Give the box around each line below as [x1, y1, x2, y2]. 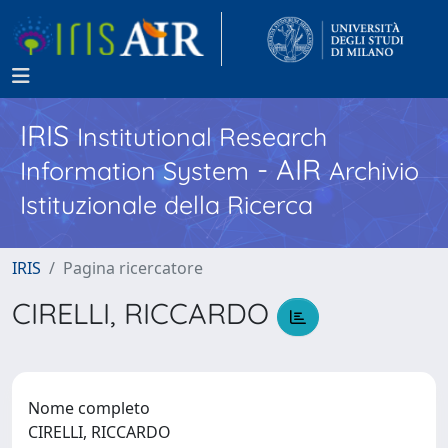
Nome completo [28, 396, 150, 419]
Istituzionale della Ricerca [20, 189, 313, 220]
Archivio [329, 155, 419, 186]
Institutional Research [77, 121, 327, 152]
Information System [20, 155, 249, 186]
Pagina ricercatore [63, 257, 203, 279]
